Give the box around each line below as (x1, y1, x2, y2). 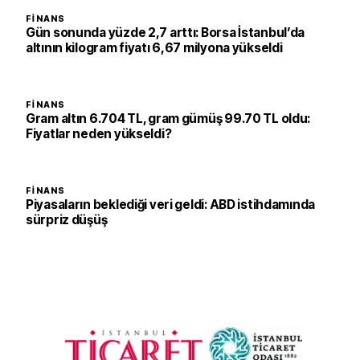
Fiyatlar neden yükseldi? (26, 126, 172, 141)
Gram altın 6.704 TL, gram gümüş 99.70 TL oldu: (26, 111, 311, 126)
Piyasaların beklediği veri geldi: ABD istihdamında (26, 197, 316, 212)
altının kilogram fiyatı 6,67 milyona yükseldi (26, 40, 283, 55)
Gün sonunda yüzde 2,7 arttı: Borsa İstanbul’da (26, 25, 305, 40)
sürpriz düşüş (26, 212, 108, 227)
